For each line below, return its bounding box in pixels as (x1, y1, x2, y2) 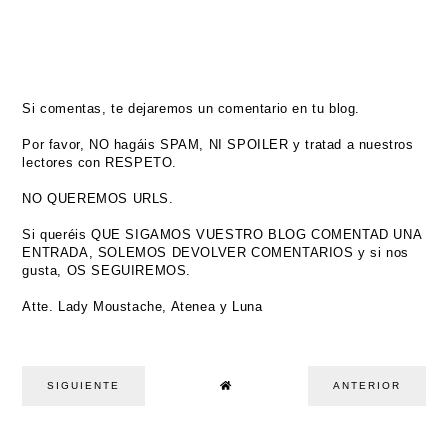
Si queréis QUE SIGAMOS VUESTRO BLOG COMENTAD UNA (22, 226, 422, 242)
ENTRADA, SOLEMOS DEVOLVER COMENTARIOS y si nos (22, 244, 410, 260)
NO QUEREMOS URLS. (22, 190, 174, 206)
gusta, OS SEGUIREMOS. (22, 262, 192, 278)
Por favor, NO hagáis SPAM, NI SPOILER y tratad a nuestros (22, 136, 414, 152)
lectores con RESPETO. (22, 154, 178, 170)
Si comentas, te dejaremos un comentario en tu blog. (22, 100, 361, 116)
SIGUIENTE (47, 379, 121, 391)
